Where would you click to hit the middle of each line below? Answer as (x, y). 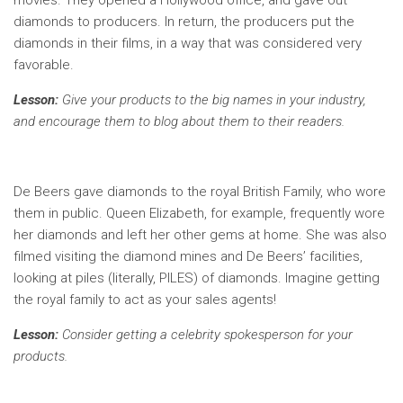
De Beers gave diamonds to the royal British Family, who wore (200, 192)
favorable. (44, 65)
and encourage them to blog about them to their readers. (179, 121)
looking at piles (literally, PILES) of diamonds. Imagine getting (197, 278)
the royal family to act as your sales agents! (145, 300)
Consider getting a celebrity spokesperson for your (206, 335)
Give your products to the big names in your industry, (212, 100)
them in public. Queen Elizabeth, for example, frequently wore (199, 213)
